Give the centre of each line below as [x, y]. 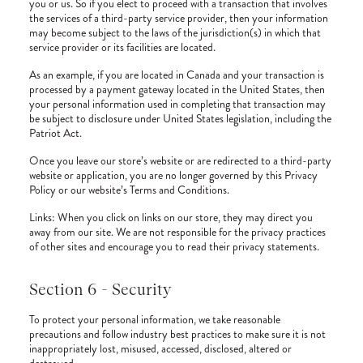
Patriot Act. [56, 133]
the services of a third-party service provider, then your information [179, 18]
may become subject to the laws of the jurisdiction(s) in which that [175, 32]
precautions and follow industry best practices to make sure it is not [177, 334]
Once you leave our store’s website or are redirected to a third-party [180, 160]
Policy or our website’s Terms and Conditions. [129, 190]
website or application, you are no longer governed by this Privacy [173, 175]
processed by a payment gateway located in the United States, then [177, 89]
